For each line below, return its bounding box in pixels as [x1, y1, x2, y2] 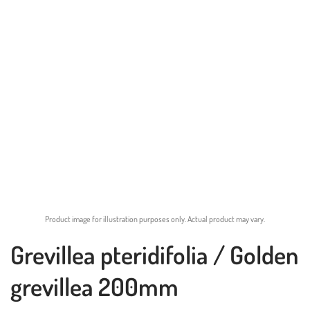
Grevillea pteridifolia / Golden [10, 238, 298, 271]
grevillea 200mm [10, 270, 179, 302]
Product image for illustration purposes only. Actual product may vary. [45, 213, 265, 224]
